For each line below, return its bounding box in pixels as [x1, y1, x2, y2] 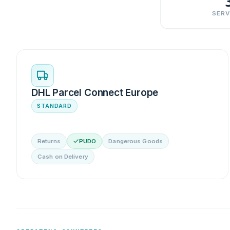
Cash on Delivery [37, 152, 88, 160]
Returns [37, 137, 61, 145]
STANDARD [37, 102, 72, 109]
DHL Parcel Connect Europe [31, 86, 159, 99]
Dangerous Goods [108, 137, 163, 145]
